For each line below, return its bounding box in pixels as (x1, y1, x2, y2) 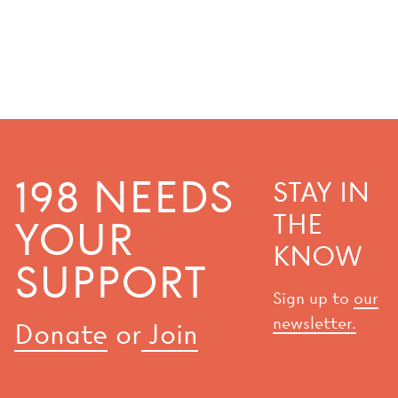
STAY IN (273, 176, 370, 209)
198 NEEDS (14, 171, 234, 223)
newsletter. (273, 314, 357, 333)
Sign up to (273, 289, 354, 308)
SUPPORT (14, 257, 206, 308)
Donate (14, 318, 107, 351)
